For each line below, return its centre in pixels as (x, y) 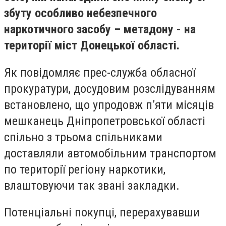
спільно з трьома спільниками (83, 137)
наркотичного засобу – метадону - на (100, 29)
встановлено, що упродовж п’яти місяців (109, 105)
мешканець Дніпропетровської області (105, 121)
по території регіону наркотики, (85, 169)
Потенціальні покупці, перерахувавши (102, 213)
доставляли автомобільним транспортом (110, 153)
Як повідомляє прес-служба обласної (100, 72)
